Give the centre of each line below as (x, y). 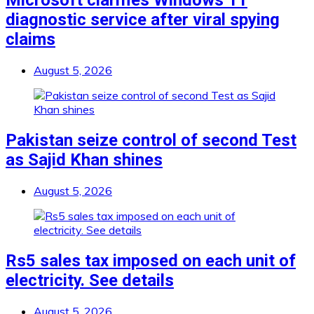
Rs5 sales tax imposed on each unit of (151, 261)
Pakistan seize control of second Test (151, 141)
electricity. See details (90, 281)
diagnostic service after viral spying (143, 20)
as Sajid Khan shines (84, 160)
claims (30, 40)
